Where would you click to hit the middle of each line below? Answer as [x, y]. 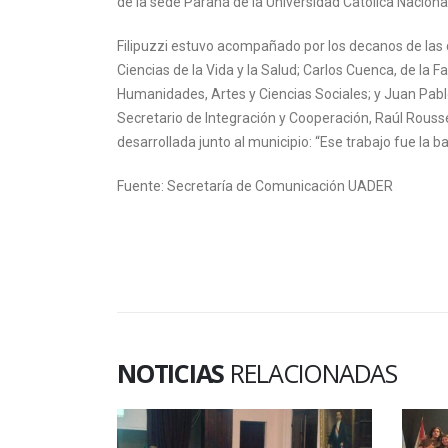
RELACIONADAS [313, 373]
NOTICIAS [173, 373]
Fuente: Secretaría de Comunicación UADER [255, 186]
